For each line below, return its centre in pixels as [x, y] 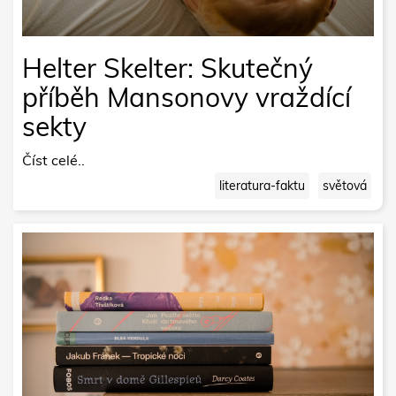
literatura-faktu [262, 185]
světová [345, 185]
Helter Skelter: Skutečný [168, 68]
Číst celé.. [53, 160]
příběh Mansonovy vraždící [187, 97]
